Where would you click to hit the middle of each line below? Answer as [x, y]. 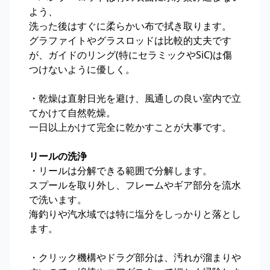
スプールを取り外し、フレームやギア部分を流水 [135, 185]
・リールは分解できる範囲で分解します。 [121, 171]
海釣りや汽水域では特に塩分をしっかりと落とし [135, 214]
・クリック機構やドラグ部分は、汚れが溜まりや [135, 258]
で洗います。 [58, 200]
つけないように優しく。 [82, 70]
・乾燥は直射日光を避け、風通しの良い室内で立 [135, 99]
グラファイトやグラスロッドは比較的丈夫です [130, 41]
